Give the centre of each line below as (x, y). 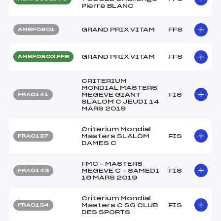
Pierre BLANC (108, 6)
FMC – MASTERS (112, 164)
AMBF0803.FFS (43, 56)
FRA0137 (33, 136)
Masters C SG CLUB (120, 205)
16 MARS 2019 (109, 177)
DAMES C (99, 143)
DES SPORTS (106, 212)
